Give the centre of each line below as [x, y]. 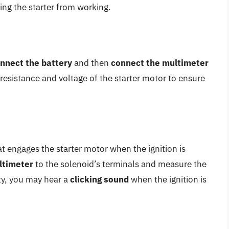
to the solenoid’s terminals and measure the [120, 164]
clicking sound [99, 180]
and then [91, 63]
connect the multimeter [160, 63]
